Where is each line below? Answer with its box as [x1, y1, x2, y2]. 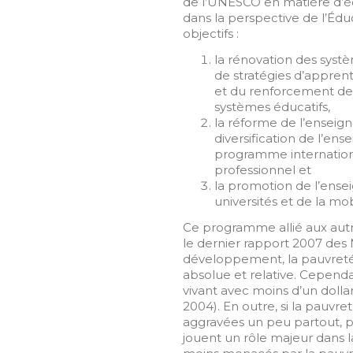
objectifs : [183, 26, 239, 42]
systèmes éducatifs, [214, 98, 330, 114]
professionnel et [214, 162, 311, 177]
